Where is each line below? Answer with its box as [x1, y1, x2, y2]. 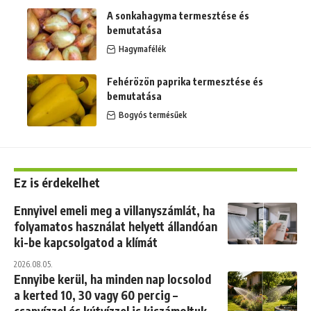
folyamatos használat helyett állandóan [14, 219, 217, 235]
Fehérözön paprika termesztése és [107, 76, 263, 88]
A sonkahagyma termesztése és [107, 10, 249, 22]
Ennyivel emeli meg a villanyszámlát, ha [14, 203, 215, 219]
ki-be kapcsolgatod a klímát [14, 235, 158, 251]
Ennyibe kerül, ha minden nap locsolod [14, 271, 211, 287]
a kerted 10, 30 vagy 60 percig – [14, 287, 178, 303]
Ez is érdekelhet [14, 174, 100, 191]
